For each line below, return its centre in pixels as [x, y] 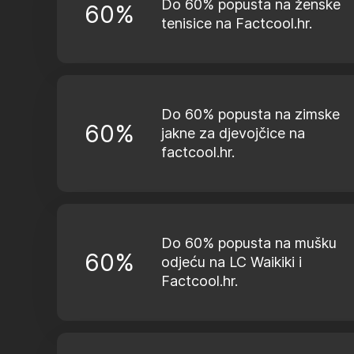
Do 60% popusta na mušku [249, 243]
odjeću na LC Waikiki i [232, 262]
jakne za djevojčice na [233, 133]
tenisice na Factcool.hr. [237, 23]
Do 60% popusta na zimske [250, 114]
